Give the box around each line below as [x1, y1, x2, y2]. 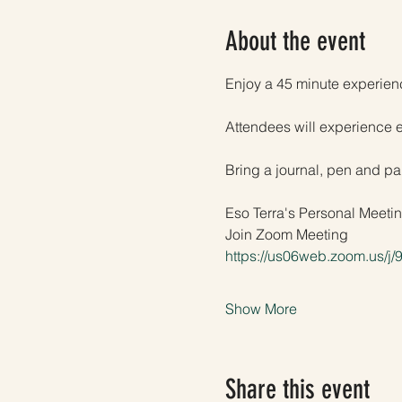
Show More [224, 299, 297, 318]
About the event [224, 24, 365, 57]
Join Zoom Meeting [224, 224, 348, 243]
